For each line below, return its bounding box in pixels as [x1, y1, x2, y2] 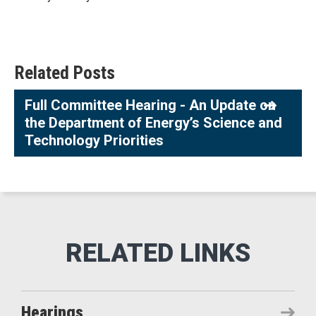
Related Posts [14, 62, 115, 83]
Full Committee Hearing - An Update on [25, 97, 276, 114]
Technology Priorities [25, 132, 164, 149]
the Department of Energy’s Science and [25, 114, 282, 131]
